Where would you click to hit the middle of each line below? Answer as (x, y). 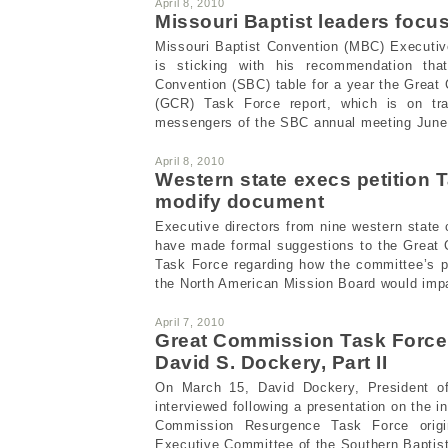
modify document (240, 201)
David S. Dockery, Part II (271, 362)
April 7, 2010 (190, 321)
